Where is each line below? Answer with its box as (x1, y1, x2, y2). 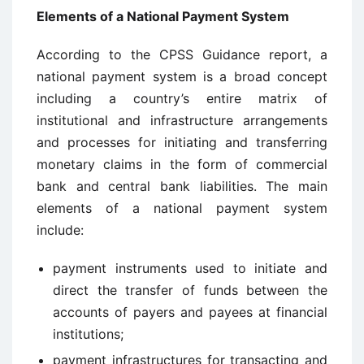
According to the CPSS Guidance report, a (37, 46, 327, 63)
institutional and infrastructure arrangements (37, 112, 327, 128)
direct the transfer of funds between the (53, 282, 327, 298)
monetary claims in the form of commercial (37, 156, 327, 172)
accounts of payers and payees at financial (53, 304, 327, 320)
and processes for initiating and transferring (37, 134, 327, 150)
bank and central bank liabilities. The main (37, 178, 327, 194)
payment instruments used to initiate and (53, 260, 327, 276)
